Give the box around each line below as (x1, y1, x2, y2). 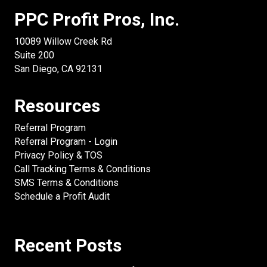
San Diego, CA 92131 (14, 63, 103, 75)
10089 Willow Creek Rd (14, 36, 112, 48)
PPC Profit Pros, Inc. (14, 9, 179, 30)
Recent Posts (14, 235, 122, 256)
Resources (14, 95, 100, 117)
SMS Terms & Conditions (14, 177, 119, 189)
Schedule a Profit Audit (14, 191, 110, 203)
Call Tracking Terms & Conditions (14, 163, 151, 175)
